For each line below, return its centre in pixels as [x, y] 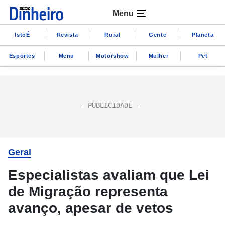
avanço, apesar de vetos [91, 208]
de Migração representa [88, 192]
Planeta [203, 34]
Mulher [158, 55]
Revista [67, 34]
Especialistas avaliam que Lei [109, 175]
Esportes [22, 55]
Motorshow [113, 55]
